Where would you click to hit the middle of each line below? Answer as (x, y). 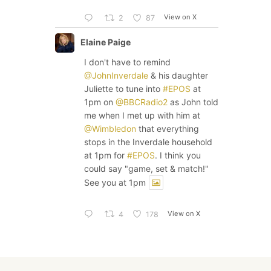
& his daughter (178, 75)
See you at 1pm (115, 182)
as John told (193, 102)
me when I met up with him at (142, 115)
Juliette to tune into (123, 88)
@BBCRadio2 (142, 102)
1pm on (100, 102)
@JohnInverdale (116, 75)
